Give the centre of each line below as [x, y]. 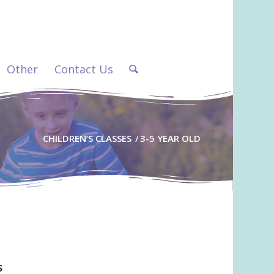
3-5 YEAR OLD [170, 138]
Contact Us [84, 69]
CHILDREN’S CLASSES [87, 138]
